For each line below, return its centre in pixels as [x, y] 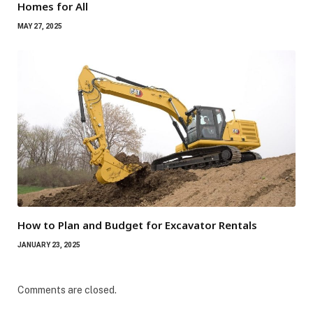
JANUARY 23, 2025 [49, 245]
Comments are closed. [67, 290]
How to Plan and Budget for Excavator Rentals [137, 225]
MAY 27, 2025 [40, 27]
